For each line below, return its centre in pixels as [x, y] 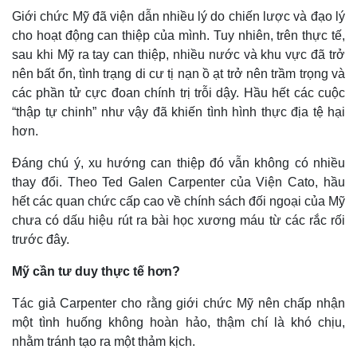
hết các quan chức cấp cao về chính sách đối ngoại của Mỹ [178, 202]
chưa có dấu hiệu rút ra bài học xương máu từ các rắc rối [178, 221]
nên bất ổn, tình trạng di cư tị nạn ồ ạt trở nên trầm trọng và [178, 74]
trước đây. [41, 240]
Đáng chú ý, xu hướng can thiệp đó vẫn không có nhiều [178, 163]
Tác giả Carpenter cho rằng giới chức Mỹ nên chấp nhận [178, 304]
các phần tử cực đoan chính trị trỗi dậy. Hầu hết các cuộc [178, 93]
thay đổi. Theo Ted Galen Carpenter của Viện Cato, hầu [178, 182]
